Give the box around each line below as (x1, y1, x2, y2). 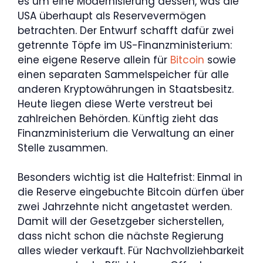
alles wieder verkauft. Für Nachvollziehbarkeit (18, 244, 244, 258)
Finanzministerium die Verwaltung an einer (18, 126, 234, 140)
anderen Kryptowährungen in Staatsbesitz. (18, 82, 234, 96)
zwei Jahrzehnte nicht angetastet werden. (18, 200, 232, 214)
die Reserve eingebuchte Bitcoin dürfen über (18, 185, 244, 199)
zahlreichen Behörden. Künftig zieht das (18, 111, 218, 126)
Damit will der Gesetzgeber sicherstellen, (18, 214, 224, 228)
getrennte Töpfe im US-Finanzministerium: (18, 38, 232, 52)
